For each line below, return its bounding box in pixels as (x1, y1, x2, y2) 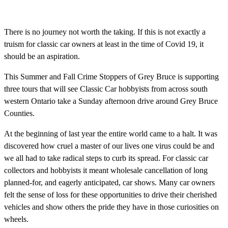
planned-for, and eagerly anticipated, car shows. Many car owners (4, 178, 215, 187)
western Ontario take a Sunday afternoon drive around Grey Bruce (4, 96, 218, 105)
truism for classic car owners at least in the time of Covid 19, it (4, 39, 204, 48)
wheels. (4, 214, 28, 223)
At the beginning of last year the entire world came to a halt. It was (4, 129, 217, 138)
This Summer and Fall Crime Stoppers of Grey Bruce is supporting (4, 72, 219, 81)
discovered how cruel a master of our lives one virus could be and (4, 141, 214, 150)
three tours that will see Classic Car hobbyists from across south (4, 84, 208, 93)
